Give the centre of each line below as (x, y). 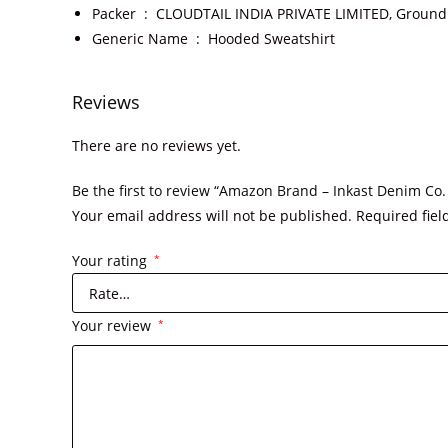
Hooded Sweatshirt (271, 38)
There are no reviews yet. (156, 145)
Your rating (111, 260)
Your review (113, 325)
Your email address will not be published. (212, 215)
